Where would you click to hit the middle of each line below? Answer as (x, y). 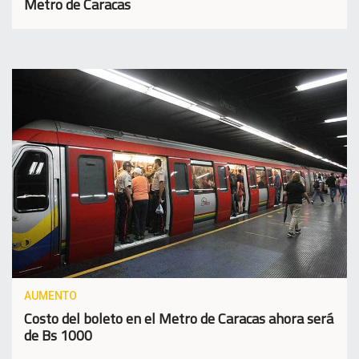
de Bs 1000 (58, 336)
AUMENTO (50, 296)
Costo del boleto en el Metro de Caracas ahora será (179, 319)
